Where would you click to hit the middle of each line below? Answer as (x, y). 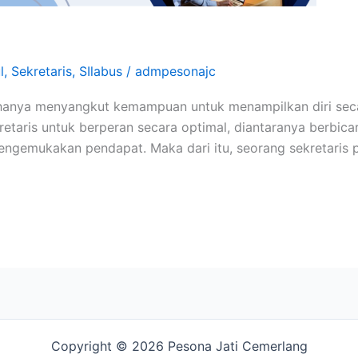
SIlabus (101, 71)
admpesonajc (175, 71)
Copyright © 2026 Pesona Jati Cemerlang (179, 346)
